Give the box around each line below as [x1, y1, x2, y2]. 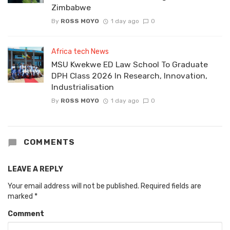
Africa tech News [51, 47, 109, 56]
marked [8, 191, 34, 201]
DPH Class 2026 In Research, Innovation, [51, 70, 207, 81]
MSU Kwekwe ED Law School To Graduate [51, 59, 208, 69]
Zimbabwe [51, 2, 91, 12]
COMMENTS [21, 138, 75, 147]
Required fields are [141, 181, 201, 190]
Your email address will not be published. [8, 181, 139, 190]
